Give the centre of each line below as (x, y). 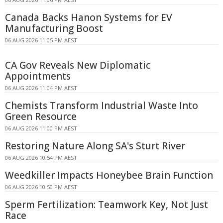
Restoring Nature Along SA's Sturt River (95, 146)
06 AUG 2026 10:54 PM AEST (41, 158)
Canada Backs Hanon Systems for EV (89, 18)
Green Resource (41, 117)
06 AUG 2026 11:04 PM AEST (41, 88)
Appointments (38, 76)
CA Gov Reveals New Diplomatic (78, 65)
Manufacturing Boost (54, 29)
